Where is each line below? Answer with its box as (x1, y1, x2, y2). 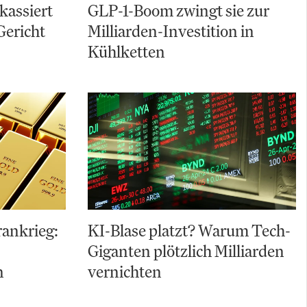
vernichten (88, 261, 162, 282)
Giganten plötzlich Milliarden (88, 241, 284, 262)
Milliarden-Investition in (88, 21, 254, 42)
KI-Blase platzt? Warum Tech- (88, 220, 291, 241)
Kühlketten (88, 41, 165, 62)
